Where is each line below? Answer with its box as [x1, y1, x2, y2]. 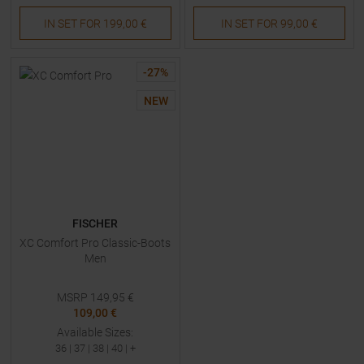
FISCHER [72, 217, 118, 230]
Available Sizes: [57, 326, 133, 339]
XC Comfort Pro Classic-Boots [19, 236, 171, 249]
